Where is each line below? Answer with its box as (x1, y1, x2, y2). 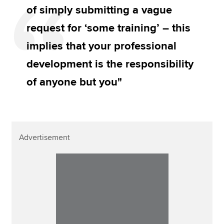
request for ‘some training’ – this (26, 21, 191, 35)
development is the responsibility (26, 57, 194, 71)
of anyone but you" (26, 75, 122, 89)
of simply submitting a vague (26, 3, 172, 17)
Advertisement (19, 132, 70, 143)
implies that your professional (26, 39, 177, 53)
